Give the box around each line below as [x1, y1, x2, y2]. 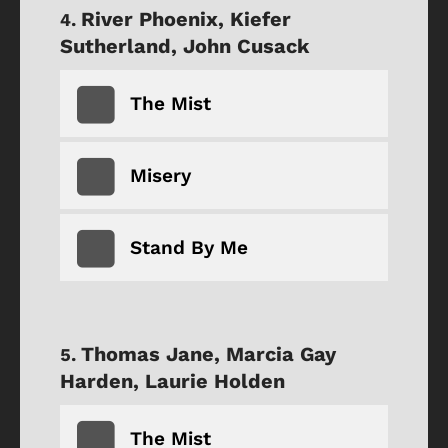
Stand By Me [130, 235, 248, 259]
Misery [130, 163, 191, 187]
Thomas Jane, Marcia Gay [81, 341, 336, 366]
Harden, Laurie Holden [60, 368, 285, 393]
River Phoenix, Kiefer [81, 6, 291, 31]
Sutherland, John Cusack [60, 33, 309, 58]
